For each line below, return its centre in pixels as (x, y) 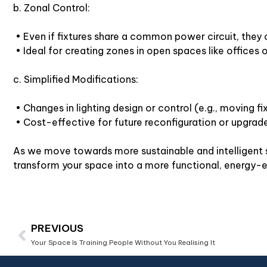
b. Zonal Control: (52, 7)
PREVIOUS (57, 228)
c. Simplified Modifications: (76, 79)
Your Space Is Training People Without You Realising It (123, 242)
